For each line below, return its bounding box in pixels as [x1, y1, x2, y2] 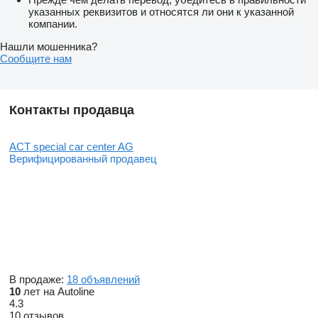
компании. [28, 17, 77, 30]
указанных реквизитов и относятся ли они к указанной [28, 5, 294, 18]
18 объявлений [67, 273, 140, 285]
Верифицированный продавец [9, 152, 157, 165]
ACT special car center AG [9, 140, 133, 153]
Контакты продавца [9, 102, 134, 117]
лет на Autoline [21, 285, 94, 297]
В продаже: [9, 273, 67, 285]
